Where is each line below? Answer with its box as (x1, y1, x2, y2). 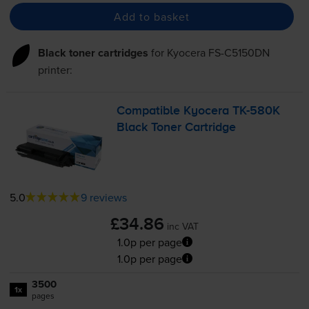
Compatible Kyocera (117, 105, 233, 118)
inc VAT (167, 219, 199, 233)
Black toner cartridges (37, 45, 148, 61)
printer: (37, 62, 72, 78)
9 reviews (80, 189, 127, 205)
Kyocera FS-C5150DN (166, 45, 270, 61)
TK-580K (232, 105, 281, 118)
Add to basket (113, 8, 190, 24)
